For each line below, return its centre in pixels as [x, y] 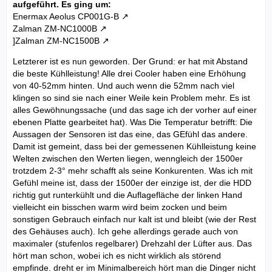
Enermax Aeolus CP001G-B [66, 16]
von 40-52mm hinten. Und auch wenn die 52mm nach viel [124, 85]
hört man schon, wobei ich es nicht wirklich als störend [117, 255]
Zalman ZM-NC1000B [55, 28]
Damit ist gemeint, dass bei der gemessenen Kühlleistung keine [134, 146]
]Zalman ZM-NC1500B [56, 40]
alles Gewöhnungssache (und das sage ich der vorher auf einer [135, 110]
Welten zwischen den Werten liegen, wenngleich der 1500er [128, 158]
